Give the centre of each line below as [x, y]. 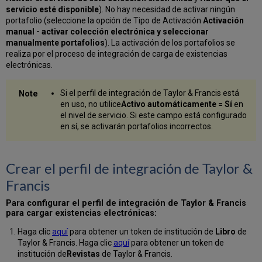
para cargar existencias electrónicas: [82, 213]
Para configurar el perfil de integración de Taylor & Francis [126, 203]
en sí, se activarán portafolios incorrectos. [136, 127]
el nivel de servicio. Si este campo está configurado [153, 116]
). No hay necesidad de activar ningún [167, 10]
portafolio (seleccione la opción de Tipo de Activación [105, 21]
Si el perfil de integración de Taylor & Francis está [149, 93]
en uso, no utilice [90, 104]
